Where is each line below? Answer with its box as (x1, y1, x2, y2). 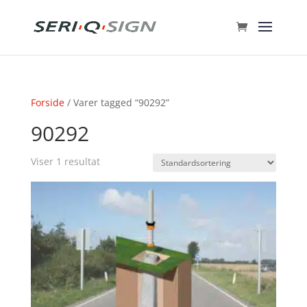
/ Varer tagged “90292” (64, 96, 169, 109)
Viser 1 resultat (30, 155, 100, 168)
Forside (30, 96, 64, 109)
